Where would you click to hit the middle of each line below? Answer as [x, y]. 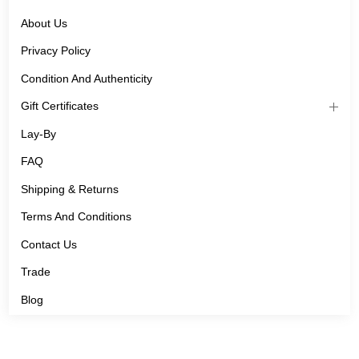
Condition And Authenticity [87, 78]
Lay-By [38, 133]
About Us [44, 23]
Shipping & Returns [70, 189]
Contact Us [49, 244]
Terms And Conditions [76, 217]
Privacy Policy [56, 51]
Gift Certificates [60, 106]
